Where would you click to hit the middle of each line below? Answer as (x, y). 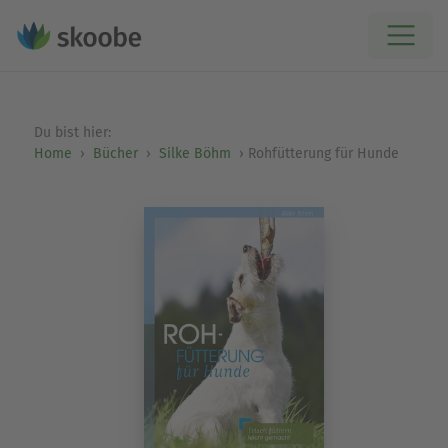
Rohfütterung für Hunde (323, 153)
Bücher (115, 153)
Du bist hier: (74, 132)
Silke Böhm (194, 153)
